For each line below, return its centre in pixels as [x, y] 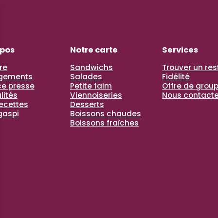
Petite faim [91, 86]
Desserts [87, 104]
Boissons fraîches [104, 123]
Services [180, 50]
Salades [86, 76]
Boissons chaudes [105, 113]
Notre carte [94, 50]
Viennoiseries [96, 95]
